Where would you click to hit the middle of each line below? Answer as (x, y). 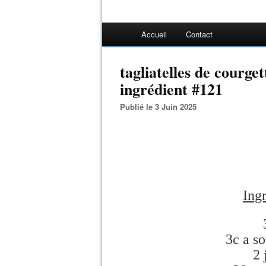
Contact (199, 34)
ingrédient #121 (171, 89)
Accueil (154, 34)
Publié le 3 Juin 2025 (161, 107)
